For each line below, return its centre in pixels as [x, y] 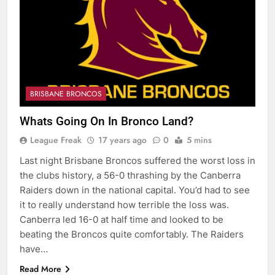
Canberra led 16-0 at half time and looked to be [122, 219]
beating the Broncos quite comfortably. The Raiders [132, 234]
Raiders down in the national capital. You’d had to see [135, 190]
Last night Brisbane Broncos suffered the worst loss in [137, 160]
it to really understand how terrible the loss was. [124, 204]
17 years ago [122, 140]
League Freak [56, 140]
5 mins [199, 140]
